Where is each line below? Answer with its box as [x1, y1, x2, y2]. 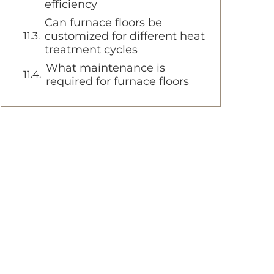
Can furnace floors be [45, 16, 162, 29]
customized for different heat [45, 29, 205, 43]
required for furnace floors [46, 75, 189, 88]
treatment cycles [45, 43, 138, 56]
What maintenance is [46, 61, 165, 75]
